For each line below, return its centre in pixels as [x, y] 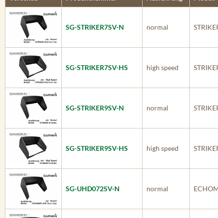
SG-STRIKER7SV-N [95, 27]
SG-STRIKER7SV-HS [97, 67]
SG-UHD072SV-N [93, 189]
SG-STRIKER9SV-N [95, 108]
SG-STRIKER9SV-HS [97, 148]
